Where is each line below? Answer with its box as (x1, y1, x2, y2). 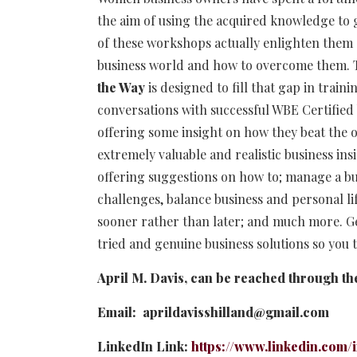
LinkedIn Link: (97, 337, 191, 355)
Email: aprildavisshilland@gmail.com (97, 303, 329, 320)
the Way (97, 78, 145, 96)
